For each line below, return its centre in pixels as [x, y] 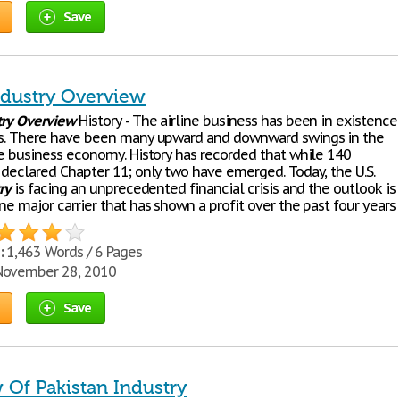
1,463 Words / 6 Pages [72, 252]
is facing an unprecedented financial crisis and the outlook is [203, 188]
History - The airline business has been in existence [236, 121]
